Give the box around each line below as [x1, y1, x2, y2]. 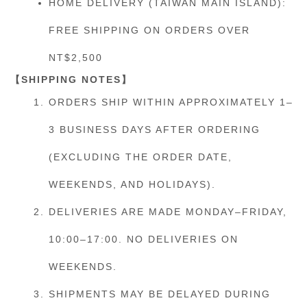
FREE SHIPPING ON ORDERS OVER [49, 25, 250, 36]
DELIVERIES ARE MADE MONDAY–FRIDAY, [49, 206, 287, 217]
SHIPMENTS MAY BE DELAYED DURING [49, 288, 271, 299]
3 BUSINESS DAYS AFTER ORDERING [49, 124, 260, 135]
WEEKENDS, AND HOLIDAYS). [49, 179, 216, 190]
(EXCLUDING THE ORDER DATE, [49, 151, 232, 162]
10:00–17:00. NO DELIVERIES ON [49, 234, 238, 245]
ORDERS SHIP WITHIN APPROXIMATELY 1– [49, 97, 293, 108]
